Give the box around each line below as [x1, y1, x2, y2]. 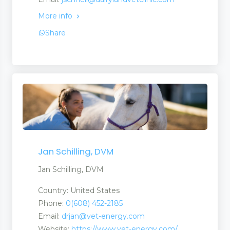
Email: [38, 212, 62, 221]
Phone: [38, 199, 66, 208]
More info [38, 11, 74, 21]
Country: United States [38, 186, 120, 196]
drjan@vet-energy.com [62, 212, 145, 221]
